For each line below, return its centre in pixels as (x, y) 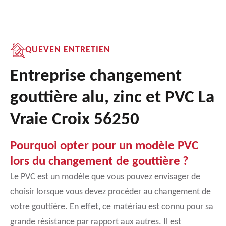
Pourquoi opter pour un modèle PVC (104, 146)
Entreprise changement (96, 76)
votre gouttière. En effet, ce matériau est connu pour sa (112, 207)
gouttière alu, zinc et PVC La (112, 98)
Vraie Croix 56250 (75, 120)
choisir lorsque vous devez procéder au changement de (110, 192)
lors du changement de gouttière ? (99, 162)
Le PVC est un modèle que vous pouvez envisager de (105, 177)
